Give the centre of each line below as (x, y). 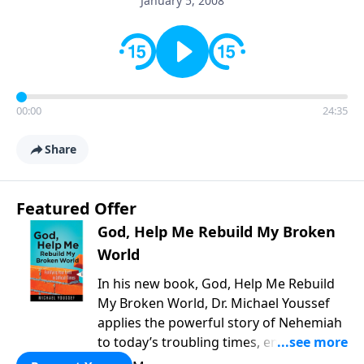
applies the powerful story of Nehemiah (220, 323)
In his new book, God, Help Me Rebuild (216, 284)
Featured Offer (76, 208)
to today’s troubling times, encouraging (220, 342)
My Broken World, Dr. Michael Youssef (214, 303)
